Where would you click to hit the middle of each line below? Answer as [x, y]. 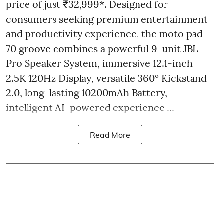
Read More [110, 134]
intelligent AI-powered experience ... [90, 107]
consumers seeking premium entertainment [107, 19]
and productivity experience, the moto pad [104, 33]
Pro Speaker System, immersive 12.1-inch [99, 63]
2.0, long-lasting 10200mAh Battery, [87, 92]
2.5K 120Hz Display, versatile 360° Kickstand [106, 78]
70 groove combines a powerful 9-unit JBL [102, 48]
